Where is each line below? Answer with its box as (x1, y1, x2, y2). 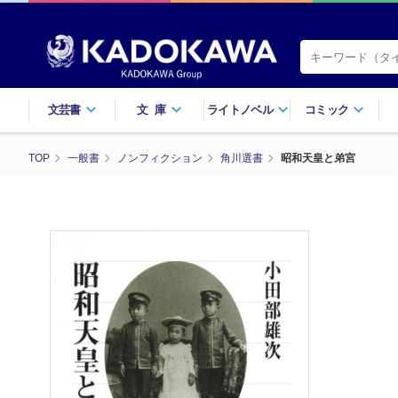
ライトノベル (206, 102, 274, 116)
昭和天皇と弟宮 (281, 151, 355, 164)
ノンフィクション (117, 151, 203, 164)
